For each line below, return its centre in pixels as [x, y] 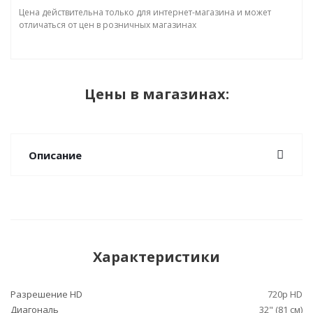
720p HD [285, 294]
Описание [55, 155]
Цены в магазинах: [156, 94]
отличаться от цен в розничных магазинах [108, 25]
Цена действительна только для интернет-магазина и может [145, 12]
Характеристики [156, 257]
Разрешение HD [46, 294]
